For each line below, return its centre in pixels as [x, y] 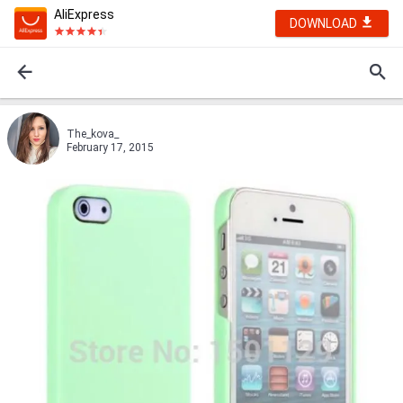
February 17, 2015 [110, 148]
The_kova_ [93, 134]
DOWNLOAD [325, 23]
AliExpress [84, 14]
